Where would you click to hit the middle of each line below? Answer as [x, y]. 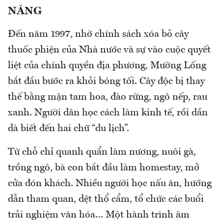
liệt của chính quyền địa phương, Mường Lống [107, 66]
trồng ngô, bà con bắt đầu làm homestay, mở [104, 168]
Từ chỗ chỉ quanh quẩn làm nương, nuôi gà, [102, 152]
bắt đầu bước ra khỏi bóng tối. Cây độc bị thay [106, 81]
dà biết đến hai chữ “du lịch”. [70, 128]
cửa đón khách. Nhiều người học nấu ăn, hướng [110, 183]
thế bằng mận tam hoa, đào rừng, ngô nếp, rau [108, 97]
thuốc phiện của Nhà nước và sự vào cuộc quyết [109, 50]
